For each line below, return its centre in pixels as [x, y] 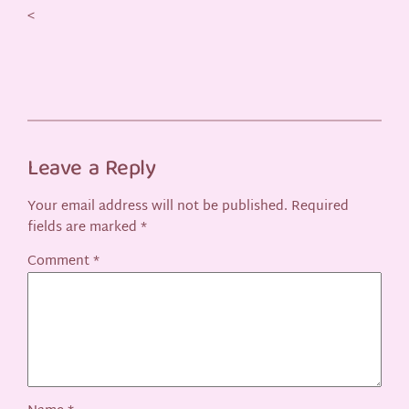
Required [320, 206]
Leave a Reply [92, 170]
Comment [61, 262]
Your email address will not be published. [158, 206]
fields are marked [84, 227]
